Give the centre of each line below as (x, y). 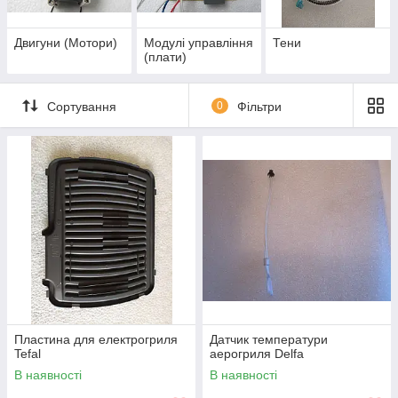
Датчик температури (269, 340)
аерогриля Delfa (257, 354)
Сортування (82, 106)
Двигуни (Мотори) (66, 43)
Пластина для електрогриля (96, 340)
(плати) (165, 57)
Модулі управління (198, 43)
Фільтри (259, 106)
